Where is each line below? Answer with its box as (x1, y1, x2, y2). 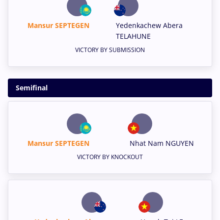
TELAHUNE (116, 31, 151, 41)
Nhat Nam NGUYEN (130, 138, 194, 148)
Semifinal (16, 83, 48, 92)
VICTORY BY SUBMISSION (75, 46, 145, 54)
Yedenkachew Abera (116, 21, 183, 30)
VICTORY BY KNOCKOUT (77, 153, 143, 161)
